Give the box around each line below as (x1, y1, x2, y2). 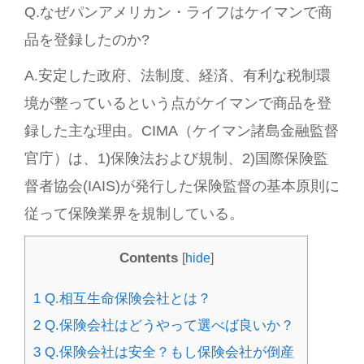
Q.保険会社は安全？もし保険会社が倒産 (41, 344, 294, 361)
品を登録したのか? (24, 31, 149, 49)
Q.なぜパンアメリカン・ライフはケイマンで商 (24, 3, 332, 21)
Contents (119, 249, 178, 266)
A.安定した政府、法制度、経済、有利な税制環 (24, 67, 331, 84)
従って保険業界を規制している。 (24, 205, 244, 223)
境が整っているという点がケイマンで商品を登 (24, 94, 331, 112)
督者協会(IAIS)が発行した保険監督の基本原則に (24, 177, 340, 195)
